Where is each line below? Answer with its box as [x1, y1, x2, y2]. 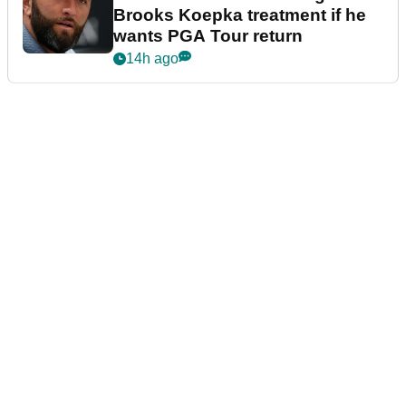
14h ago [126, 51, 179, 67]
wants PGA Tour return [113, 26, 303, 46]
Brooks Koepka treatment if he [113, 5, 366, 25]
